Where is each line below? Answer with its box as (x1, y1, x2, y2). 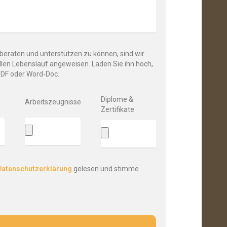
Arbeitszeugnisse (25, 98, 82, 106)
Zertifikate (100, 105, 134, 113)
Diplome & (100, 95, 133, 103)
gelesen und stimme (71, 165, 139, 173)
